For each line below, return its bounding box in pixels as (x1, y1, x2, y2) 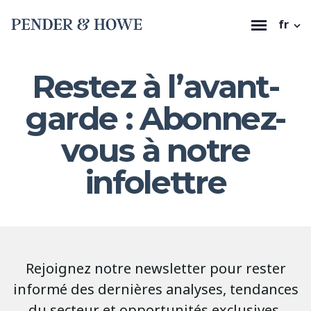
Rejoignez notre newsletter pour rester (25, 259, 286, 278)
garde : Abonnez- (26, 99, 285, 138)
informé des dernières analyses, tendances (12, 280, 299, 299)
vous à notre (61, 131, 250, 170)
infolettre (85, 162, 226, 202)
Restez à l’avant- (32, 67, 279, 106)
